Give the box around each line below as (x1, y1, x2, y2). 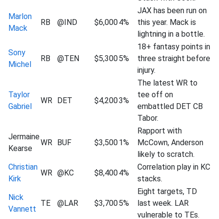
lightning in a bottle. (137, 29, 205, 39)
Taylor (8, 90, 30, 99)
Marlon (8, 12, 32, 21)
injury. (137, 66, 155, 75)
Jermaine (8, 132, 40, 141)
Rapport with (137, 126, 182, 135)
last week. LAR (137, 198, 189, 208)
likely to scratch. (137, 150, 195, 159)
